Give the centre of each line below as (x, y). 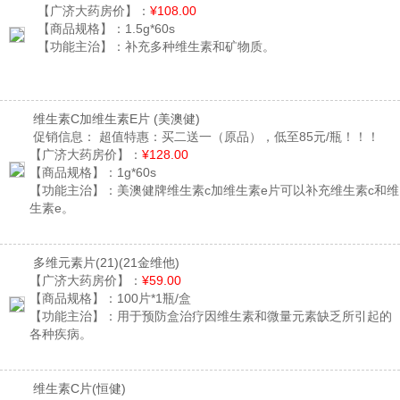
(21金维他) (149, 263)
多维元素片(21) (74, 263)
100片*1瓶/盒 (154, 299)
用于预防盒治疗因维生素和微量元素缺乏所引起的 (254, 317)
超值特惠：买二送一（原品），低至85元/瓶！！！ (237, 137)
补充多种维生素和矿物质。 (200, 47)
